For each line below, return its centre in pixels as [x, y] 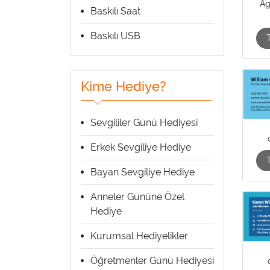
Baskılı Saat [115, 11]
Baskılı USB [115, 36]
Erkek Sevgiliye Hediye [141, 147]
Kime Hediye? [124, 86]
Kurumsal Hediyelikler [139, 236]
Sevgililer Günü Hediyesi [144, 122]
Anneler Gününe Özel [137, 196]
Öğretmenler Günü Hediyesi [152, 260]
